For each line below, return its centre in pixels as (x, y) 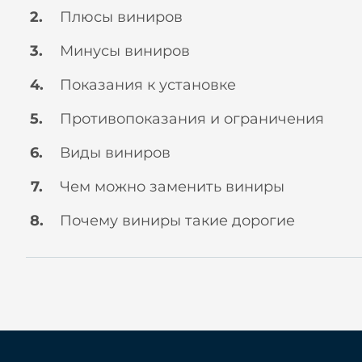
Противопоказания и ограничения (192, 119)
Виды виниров (115, 153)
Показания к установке (148, 85)
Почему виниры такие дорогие (177, 221)
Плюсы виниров (121, 17)
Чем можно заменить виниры (172, 187)
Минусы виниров (125, 51)
